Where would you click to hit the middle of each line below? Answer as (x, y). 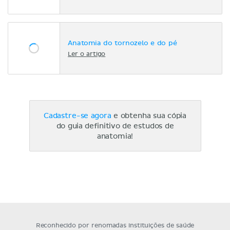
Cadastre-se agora (77, 116)
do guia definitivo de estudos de (115, 126)
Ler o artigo (87, 54)
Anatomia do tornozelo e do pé (122, 43)
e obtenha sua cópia (149, 116)
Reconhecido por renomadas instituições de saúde (115, 226)
